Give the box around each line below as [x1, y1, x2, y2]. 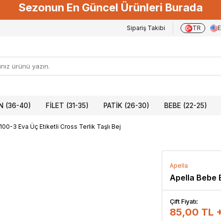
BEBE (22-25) [164, 102, 207, 110]
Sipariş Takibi [127, 24, 165, 32]
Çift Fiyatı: [170, 198, 198, 205]
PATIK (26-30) [104, 102, 149, 110]
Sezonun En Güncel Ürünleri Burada [18, 1, 203, 14]
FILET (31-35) [46, 102, 89, 110]
